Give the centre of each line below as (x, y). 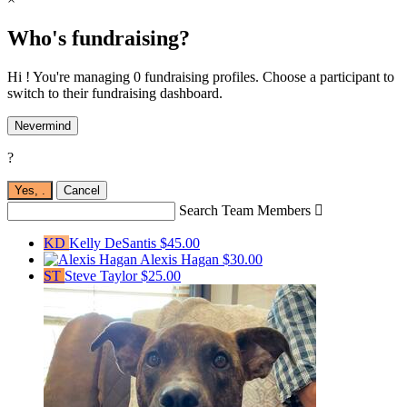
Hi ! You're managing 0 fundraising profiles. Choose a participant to (201, 77)
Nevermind (43, 126)
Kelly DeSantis (114, 243)
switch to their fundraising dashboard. (115, 94)
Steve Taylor (103, 276)
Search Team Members (245, 211)
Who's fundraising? (99, 39)
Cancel (82, 191)
